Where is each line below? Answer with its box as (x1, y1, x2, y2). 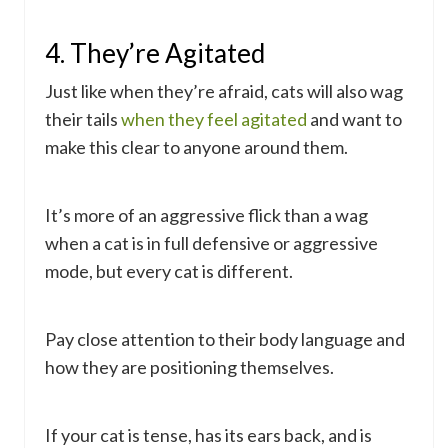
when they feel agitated (121, 108, 307, 131)
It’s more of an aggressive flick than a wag (45, 204, 368, 227)
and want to (307, 108, 402, 131)
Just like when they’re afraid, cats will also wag (45, 80, 403, 103)
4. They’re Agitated (45, 37, 265, 70)
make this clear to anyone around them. (45, 136, 348, 159)
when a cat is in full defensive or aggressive (45, 232, 378, 255)
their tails (45, 108, 121, 131)
